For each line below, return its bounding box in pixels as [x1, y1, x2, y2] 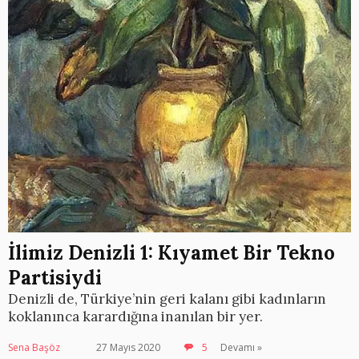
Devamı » [220, 341, 262, 355]
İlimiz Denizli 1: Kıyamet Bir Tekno [8, 240, 335, 266]
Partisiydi [8, 265, 102, 291]
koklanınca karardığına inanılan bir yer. [8, 308, 263, 326]
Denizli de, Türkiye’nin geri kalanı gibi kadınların [8, 290, 326, 309]
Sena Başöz [8, 341, 60, 355]
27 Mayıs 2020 [96, 341, 160, 355]
